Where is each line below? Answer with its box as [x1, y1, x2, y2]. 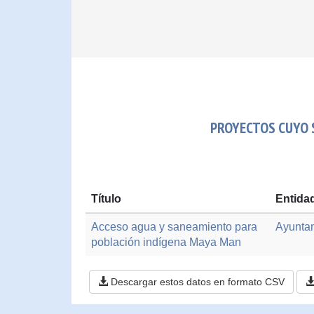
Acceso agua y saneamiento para [91, 221, 257, 233]
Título [91, 193, 121, 205]
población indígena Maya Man [91, 236, 241, 248]
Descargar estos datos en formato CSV [107, 276, 285, 287]
